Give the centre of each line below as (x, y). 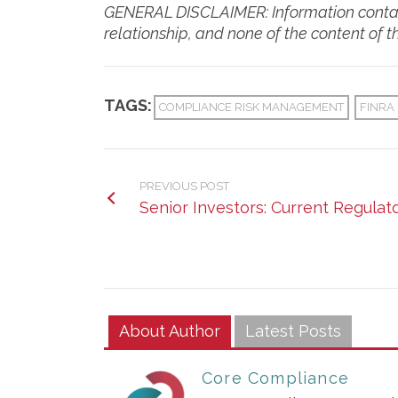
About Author (170, 331)
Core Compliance (275, 378)
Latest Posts (293, 331)
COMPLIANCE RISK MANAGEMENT (251, 107)
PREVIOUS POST (184, 186)
